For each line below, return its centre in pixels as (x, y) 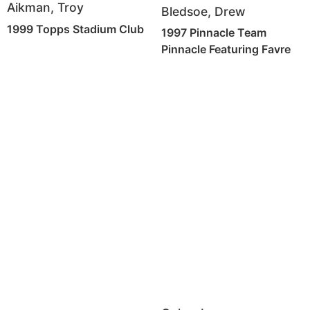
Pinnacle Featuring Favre (226, 49)
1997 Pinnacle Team (213, 33)
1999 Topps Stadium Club (75, 29)
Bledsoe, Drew (203, 11)
